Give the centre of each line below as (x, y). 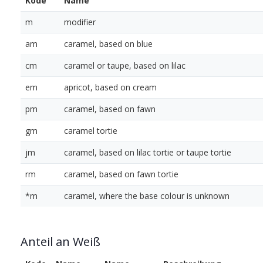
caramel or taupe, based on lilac (125, 66)
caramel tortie (91, 131)
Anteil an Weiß (60, 242)
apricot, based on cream (110, 87)
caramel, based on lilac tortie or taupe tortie (148, 153)
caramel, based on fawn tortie (121, 174)
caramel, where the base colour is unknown (147, 196)
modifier (80, 22)
